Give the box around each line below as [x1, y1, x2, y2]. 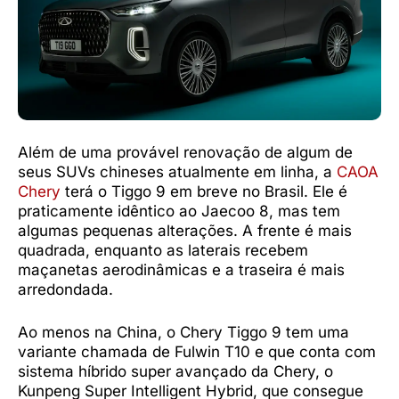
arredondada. [18, 281, 113, 299]
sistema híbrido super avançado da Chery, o [18, 362, 333, 380]
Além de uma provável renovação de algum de [18, 143, 353, 162]
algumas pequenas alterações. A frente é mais [18, 222, 352, 240]
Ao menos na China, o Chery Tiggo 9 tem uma [18, 322, 349, 341]
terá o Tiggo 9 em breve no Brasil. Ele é [61, 183, 347, 201]
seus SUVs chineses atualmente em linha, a [18, 163, 337, 182]
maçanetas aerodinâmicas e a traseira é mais [18, 261, 345, 280]
